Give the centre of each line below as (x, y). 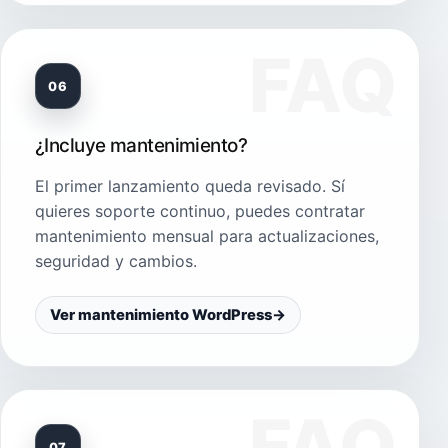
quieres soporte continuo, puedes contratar (200, 211)
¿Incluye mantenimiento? (141, 146)
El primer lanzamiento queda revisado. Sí (190, 186)
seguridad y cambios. (116, 261)
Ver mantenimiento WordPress (161, 315)
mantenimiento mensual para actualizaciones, (207, 236)
